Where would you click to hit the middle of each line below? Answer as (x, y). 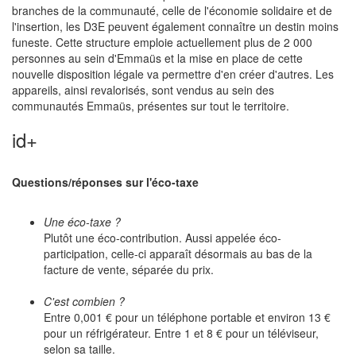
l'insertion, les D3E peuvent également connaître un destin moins (175, 26)
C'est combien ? (84, 301)
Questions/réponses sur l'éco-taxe (105, 182)
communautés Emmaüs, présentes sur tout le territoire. (151, 106)
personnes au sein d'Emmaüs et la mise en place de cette (157, 58)
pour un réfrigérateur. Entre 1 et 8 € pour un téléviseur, (181, 333)
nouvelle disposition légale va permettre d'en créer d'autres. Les (173, 74)
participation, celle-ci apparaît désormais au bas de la (178, 253)
